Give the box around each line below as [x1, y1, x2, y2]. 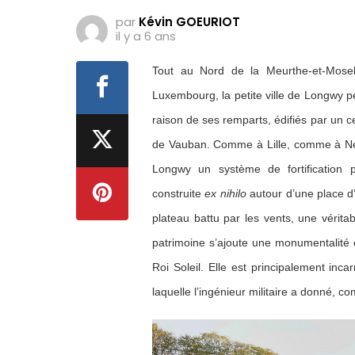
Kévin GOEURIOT [139, 13, 240, 31]
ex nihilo [204, 187, 246, 200]
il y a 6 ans [116, 28, 176, 45]
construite [152, 187, 205, 200]
